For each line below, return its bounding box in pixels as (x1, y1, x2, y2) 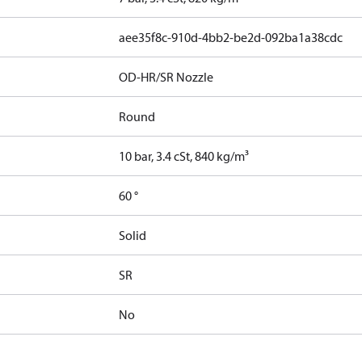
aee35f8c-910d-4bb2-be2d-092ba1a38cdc (119, 29, 343, 45)
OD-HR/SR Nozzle (119, 69, 214, 85)
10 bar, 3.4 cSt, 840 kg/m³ (119, 148, 250, 164)
